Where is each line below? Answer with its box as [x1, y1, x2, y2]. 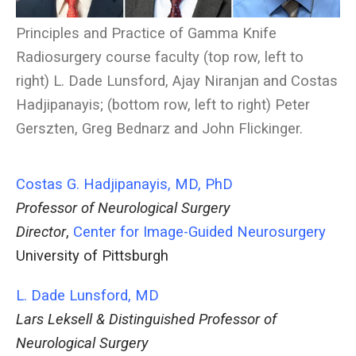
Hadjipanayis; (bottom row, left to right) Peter [16, 96, 310, 114]
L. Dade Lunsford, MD [16, 287, 159, 305]
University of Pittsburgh [16, 247, 168, 265]
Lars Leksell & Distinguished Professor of [16, 311, 277, 329]
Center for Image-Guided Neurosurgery [73, 223, 326, 242]
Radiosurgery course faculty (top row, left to [16, 48, 304, 67]
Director [16, 223, 66, 242]
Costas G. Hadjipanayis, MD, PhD [16, 176, 233, 194]
